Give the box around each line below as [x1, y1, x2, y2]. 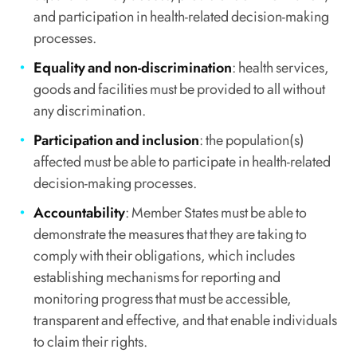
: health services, [232, 57, 330, 78]
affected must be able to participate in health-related [33, 151, 331, 172]
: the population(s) [199, 129, 305, 151]
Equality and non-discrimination [33, 57, 233, 78]
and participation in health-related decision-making [33, 6, 330, 27]
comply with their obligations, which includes [33, 245, 296, 266]
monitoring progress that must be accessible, [33, 288, 292, 309]
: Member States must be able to [125, 202, 308, 223]
